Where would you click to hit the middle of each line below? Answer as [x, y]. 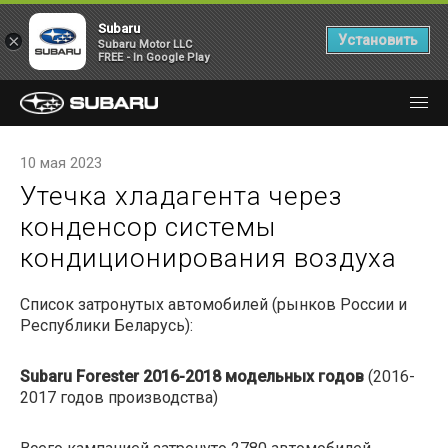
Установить [378, 40]
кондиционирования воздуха [208, 258]
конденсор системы [148, 227]
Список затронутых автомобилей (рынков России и [213, 304]
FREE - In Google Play [153, 57]
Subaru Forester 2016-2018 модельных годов [194, 376]
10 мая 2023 [61, 163]
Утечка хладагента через [181, 196]
